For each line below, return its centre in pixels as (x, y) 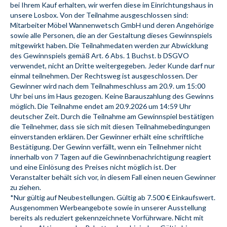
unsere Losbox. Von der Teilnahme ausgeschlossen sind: (99, 15)
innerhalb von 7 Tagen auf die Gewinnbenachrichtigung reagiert (111, 157)
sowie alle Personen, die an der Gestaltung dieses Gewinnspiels (111, 35)
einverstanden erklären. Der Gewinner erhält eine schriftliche (107, 137)
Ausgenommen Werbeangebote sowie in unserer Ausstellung (108, 208)
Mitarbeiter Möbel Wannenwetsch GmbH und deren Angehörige (112, 25)
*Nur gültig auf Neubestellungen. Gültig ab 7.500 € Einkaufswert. (113, 198)
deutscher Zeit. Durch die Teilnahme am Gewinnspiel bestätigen (112, 117)
